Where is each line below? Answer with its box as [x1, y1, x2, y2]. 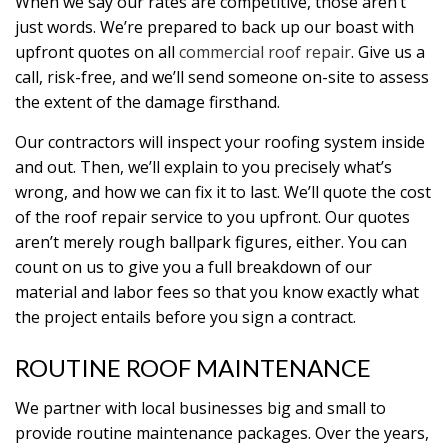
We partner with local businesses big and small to [15, 397, 386, 419]
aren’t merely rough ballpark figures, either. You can [15, 231, 407, 253]
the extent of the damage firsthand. [15, 91, 280, 113]
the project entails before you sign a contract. [15, 306, 356, 328]
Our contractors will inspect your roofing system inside [15, 131, 425, 153]
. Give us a [351, 41, 425, 63]
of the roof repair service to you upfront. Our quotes [15, 206, 410, 228]
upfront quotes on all [15, 41, 179, 63]
